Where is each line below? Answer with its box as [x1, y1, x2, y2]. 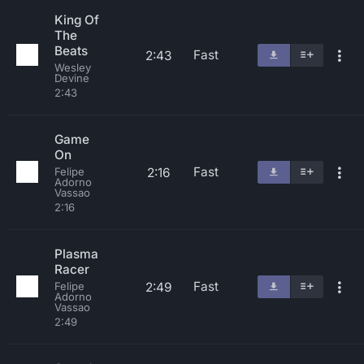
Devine [54, 71, 89, 84]
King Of [54, 12, 99, 28]
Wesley [54, 61, 91, 74]
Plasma [54, 246, 98, 262]
